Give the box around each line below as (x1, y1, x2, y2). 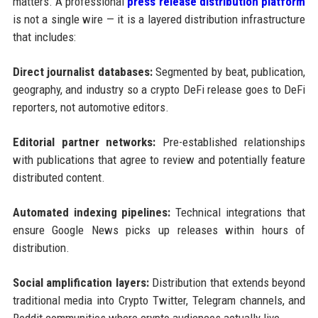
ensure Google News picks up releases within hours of (12, 222, 306, 237)
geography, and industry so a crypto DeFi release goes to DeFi (12, 82, 306, 97)
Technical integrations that (170, 204, 306, 219)
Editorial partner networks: (12, 134, 156, 149)
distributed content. (12, 170, 105, 185)
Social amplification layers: (12, 275, 149, 290)
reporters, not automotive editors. (12, 99, 169, 114)
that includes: (12, 29, 76, 44)
